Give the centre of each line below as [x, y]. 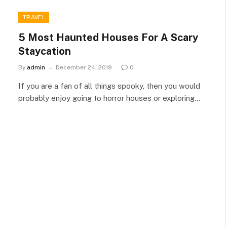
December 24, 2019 [84, 67]
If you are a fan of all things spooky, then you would [109, 86]
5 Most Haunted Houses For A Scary [108, 37]
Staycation [45, 51]
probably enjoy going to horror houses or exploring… [109, 98]
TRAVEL [34, 17]
